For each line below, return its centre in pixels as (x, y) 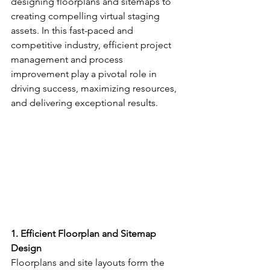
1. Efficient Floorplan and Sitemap (85, 234)
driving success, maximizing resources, (95, 88)
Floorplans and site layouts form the (89, 263)
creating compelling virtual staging (86, 16)
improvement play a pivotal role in (85, 74)
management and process (68, 59)
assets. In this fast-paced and (73, 30)
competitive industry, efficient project (92, 45)
